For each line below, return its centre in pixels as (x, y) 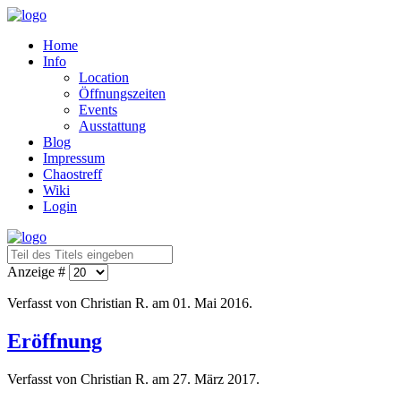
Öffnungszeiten (122, 94)
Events (98, 110)
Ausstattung (112, 126)
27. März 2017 (214, 379)
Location (104, 77)
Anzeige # (38, 272)
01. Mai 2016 (211, 303)
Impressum (74, 158)
